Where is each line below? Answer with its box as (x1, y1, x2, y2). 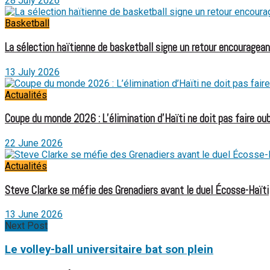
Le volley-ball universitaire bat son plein (5, 243, 213, 257)
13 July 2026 (5, 66, 60, 78)
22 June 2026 (5, 137, 63, 149)
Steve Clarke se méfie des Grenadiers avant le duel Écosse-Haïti (5, 183, 269, 198)
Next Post (5, 220, 48, 232)
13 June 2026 (5, 209, 63, 221)
